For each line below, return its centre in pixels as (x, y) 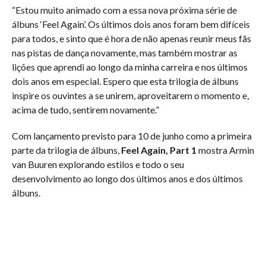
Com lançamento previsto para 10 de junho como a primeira (132, 136)
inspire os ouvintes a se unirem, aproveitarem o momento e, (130, 95)
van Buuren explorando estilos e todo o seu (98, 164)
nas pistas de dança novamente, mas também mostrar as (125, 53)
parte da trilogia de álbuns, (66, 150)
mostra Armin (225, 150)
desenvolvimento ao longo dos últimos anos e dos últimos (127, 178)
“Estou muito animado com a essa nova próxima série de (124, 10)
